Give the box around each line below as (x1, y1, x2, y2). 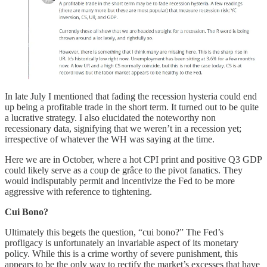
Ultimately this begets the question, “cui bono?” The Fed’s (5, 227, 223, 238)
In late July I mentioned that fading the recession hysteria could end (5, 91, 257, 102)
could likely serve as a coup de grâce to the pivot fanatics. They (5, 165, 243, 176)
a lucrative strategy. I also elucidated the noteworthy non (5, 113, 216, 123)
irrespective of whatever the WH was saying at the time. (5, 134, 215, 145)
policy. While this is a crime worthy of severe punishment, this (5, 249, 238, 259)
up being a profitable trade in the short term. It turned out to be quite (5, 102, 259, 113)
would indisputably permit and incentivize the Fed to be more (5, 176, 235, 187)
